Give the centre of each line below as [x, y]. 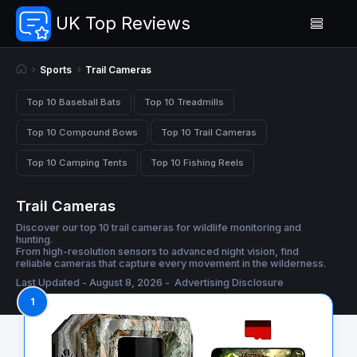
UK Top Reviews [123, 23]
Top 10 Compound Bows [82, 132]
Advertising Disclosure [229, 282]
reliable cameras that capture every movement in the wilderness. [171, 263]
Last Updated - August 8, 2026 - [94, 282]
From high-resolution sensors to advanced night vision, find [157, 251]
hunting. [34, 239]
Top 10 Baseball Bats [74, 102]
